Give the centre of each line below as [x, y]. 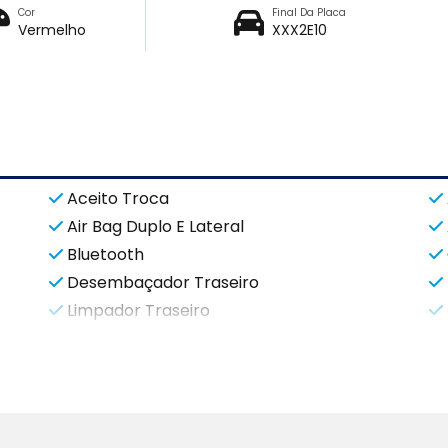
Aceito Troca [118, 198]
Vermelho [52, 30]
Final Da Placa [308, 13]
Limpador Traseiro [138, 310]
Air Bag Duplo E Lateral [155, 226]
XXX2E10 [299, 30]
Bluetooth [105, 254]
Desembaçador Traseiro [163, 282]
